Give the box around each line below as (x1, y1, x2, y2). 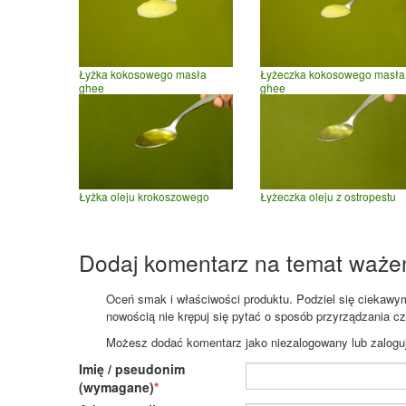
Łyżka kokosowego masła (79, 65, 207, 82)
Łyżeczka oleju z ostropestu (260, 188, 396, 205)
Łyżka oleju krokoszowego (79, 188, 209, 205)
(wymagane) (79, 378, 154, 397)
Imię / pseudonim (79, 360, 185, 379)
